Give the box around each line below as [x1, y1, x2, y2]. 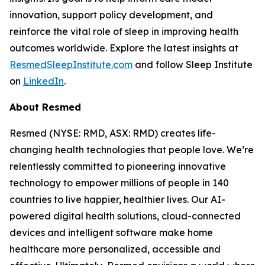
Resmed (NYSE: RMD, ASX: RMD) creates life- [9, 127, 216, 139]
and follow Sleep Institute [132, 59, 253, 70]
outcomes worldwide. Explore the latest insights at [9, 42, 238, 54]
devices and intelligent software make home [9, 227, 213, 238]
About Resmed [9, 101, 81, 113]
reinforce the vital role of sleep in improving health [9, 25, 238, 37]
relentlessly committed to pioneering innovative [9, 160, 226, 172]
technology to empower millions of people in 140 [9, 177, 229, 189]
